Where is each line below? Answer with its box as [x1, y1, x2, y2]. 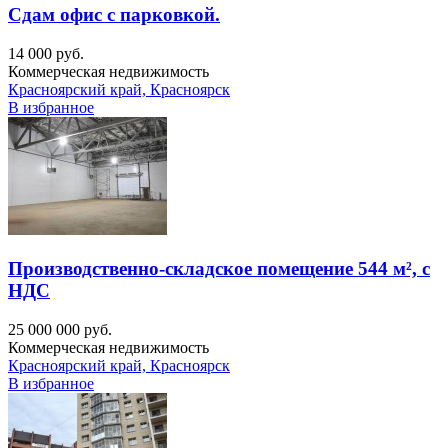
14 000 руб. [8, 45, 84, 63]
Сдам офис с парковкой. [8, 4, 220, 26]
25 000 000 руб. [8, 320, 112, 338]
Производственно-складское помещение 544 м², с [8, 257, 430, 279]
